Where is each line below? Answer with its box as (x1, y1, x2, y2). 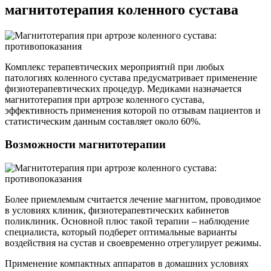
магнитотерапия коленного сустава (5, 1, 238, 18)
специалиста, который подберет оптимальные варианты (5, 227, 237, 238)
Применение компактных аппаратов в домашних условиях (5, 258, 249, 269)
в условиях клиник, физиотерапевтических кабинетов (5, 205, 229, 216)
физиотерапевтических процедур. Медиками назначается (5, 83, 241, 94)
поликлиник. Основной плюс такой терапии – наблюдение (5, 216, 249, 227)
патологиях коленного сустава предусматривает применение (5, 72, 257, 83)
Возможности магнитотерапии (5, 138, 166, 151)
